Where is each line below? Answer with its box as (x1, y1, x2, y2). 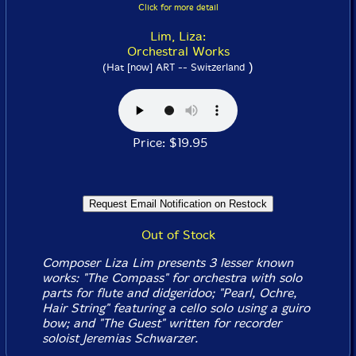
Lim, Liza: (150, 29, 206, 44)
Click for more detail (137, 2, 219, 14)
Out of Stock (141, 227, 215, 243)
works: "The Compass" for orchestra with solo (41, 270, 302, 286)
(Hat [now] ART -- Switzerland (103, 61, 245, 74)
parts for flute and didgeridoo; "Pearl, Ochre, (41, 285, 296, 301)
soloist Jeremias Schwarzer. (41, 331, 198, 346)
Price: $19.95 (133, 135, 223, 151)
